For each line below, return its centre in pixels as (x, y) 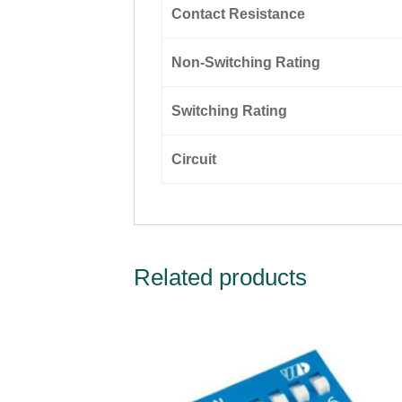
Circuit (193, 159)
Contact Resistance (238, 13)
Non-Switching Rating (245, 62)
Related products (221, 277)
